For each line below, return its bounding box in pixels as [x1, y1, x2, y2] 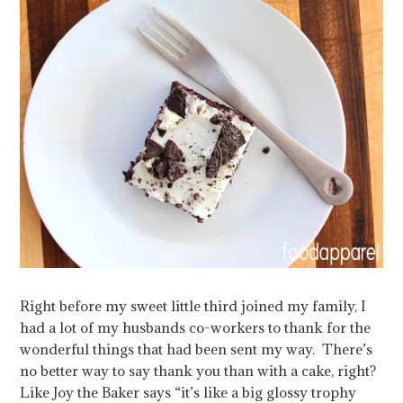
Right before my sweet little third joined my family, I [20, 296, 367, 315]
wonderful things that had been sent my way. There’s [20, 339, 373, 358]
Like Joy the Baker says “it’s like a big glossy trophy [20, 382, 357, 401]
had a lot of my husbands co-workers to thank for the [20, 318, 372, 336]
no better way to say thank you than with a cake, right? [20, 361, 377, 380]
